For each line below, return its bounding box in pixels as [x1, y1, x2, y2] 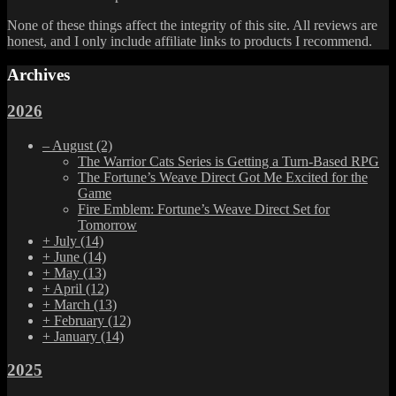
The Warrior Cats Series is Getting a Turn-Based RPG [78, 153, 379, 169]
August [52, 137, 96, 153]
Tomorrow [78, 217, 137, 232]
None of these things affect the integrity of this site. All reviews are [7, 17, 377, 33]
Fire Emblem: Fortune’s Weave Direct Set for [78, 201, 330, 217]
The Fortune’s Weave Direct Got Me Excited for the [78, 169, 368, 185]
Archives [7, 65, 70, 85]
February [54, 312, 108, 328]
